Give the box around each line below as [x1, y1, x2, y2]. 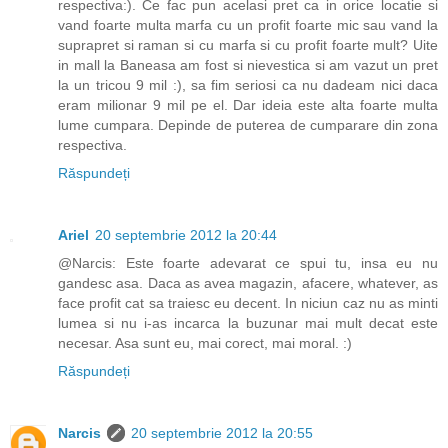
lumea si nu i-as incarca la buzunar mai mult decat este [58, 314, 438, 331]
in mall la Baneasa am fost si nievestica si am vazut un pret [58, 56, 438, 73]
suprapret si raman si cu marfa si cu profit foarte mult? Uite [58, 36, 438, 53]
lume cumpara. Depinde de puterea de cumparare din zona [58, 116, 438, 133]
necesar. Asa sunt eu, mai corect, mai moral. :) [58, 334, 352, 351]
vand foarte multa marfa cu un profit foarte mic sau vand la [58, 16, 438, 33]
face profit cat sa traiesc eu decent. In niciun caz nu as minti [58, 294, 438, 311]
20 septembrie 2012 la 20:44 [95, 226, 277, 243]
